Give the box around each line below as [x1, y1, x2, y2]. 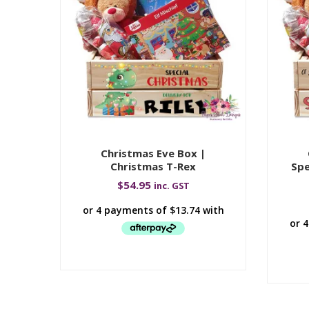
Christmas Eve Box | [101, 146, 206, 160]
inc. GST [153, 179, 190, 192]
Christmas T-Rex [110, 159, 196, 173]
